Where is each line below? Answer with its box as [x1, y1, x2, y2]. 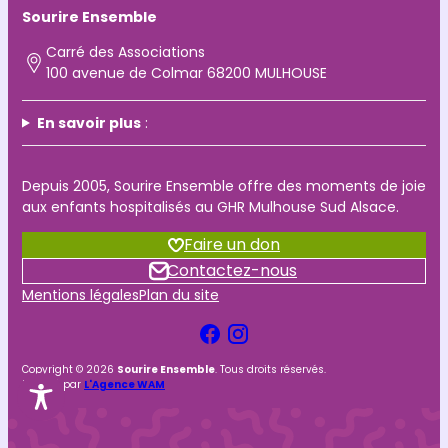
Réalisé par [22, 377, 84, 392]
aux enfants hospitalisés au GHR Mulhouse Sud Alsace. [22, 197, 399, 217]
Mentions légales [22, 285, 139, 305]
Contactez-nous [167, 259, 297, 282]
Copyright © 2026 [22, 362, 117, 377]
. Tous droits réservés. [215, 362, 326, 377]
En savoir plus [36, 112, 141, 133]
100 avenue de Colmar [46, 63, 207, 83]
